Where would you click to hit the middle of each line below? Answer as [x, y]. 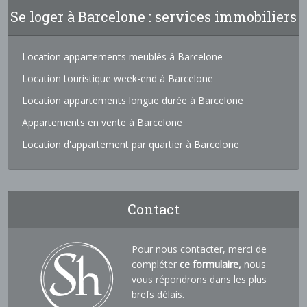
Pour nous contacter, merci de [199, 249]
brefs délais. [158, 294]
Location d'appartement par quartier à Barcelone [131, 144]
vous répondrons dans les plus [199, 279]
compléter [156, 264]
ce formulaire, [211, 264]
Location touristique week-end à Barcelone [118, 78]
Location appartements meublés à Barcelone [123, 56]
